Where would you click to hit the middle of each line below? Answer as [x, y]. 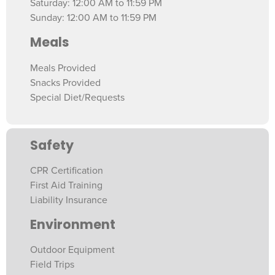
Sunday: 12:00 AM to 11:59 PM [93, 18]
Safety [52, 145]
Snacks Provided [65, 83]
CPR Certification [67, 170]
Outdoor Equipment [72, 250]
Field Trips [52, 265]
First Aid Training [66, 185]
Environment [73, 224]
